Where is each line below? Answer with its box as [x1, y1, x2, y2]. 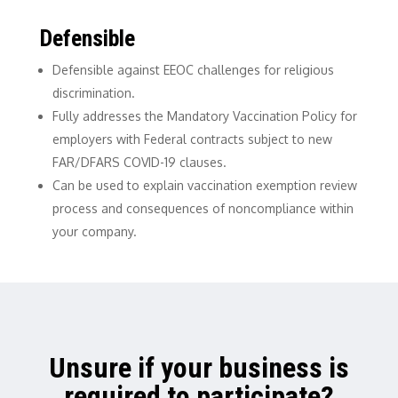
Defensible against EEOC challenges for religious [52, 61, 334, 77]
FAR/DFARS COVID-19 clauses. [52, 154, 227, 170]
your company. [52, 223, 137, 239]
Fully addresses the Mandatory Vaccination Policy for [52, 107, 357, 123]
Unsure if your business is [48, 350, 349, 385]
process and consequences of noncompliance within [52, 200, 354, 216]
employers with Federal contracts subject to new [52, 131, 332, 147]
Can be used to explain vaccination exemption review [52, 177, 357, 193]
